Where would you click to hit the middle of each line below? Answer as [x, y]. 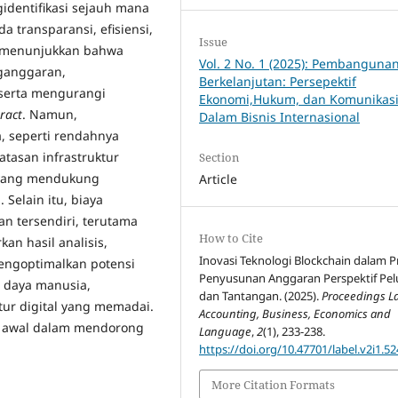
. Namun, [50, 115]
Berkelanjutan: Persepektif [278, 81]
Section [219, 157]
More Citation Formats [274, 385]
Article [219, 179]
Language [226, 331]
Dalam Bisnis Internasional [280, 116]
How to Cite [231, 238]
